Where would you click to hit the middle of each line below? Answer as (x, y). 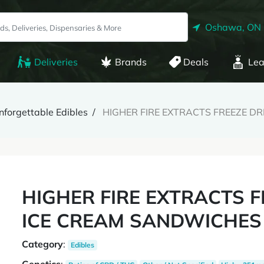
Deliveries (56, 62)
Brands (131, 62)
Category (43, 244)
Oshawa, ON (231, 27)
